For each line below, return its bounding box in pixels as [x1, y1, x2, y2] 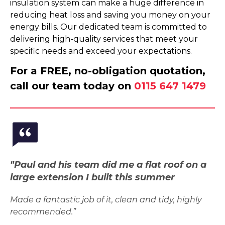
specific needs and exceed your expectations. [10, 46, 192, 56]
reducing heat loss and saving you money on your [10, 10, 210, 20]
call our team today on [10, 80, 134, 92]
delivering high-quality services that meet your [10, 34, 198, 44]
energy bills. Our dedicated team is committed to [10, 22, 207, 32]
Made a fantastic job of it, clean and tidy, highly [10, 195, 202, 204]
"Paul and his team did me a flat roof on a [10, 159, 206, 170]
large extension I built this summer [10, 172, 175, 183]
